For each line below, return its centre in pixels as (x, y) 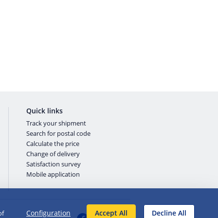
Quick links (44, 111)
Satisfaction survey (53, 164)
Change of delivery (53, 154)
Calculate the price (53, 144)
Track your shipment (56, 123)
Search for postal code (58, 133)
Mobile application (53, 174)
